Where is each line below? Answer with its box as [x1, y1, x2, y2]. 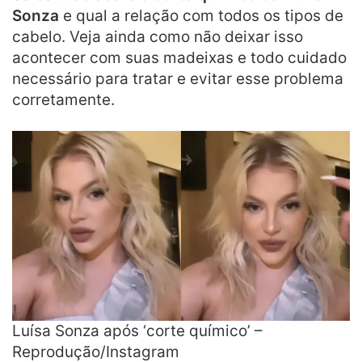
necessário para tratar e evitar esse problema [12, 69, 343, 88]
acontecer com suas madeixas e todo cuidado [12, 48, 347, 67]
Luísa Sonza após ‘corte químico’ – [12, 321, 263, 340]
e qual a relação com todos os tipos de [59, 6, 343, 25]
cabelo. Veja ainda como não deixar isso [12, 27, 303, 46]
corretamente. [12, 90, 115, 109]
